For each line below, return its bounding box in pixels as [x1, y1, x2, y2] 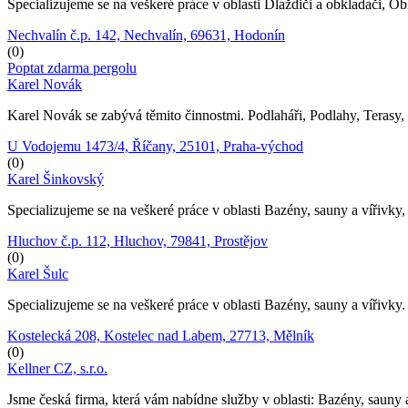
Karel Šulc [7, 265, 68, 281]
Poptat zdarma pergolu [7, 59, 137, 76]
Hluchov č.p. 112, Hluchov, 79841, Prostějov [7, 232, 268, 249]
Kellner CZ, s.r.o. [7, 360, 107, 376]
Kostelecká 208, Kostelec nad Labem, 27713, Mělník [7, 327, 314, 343]
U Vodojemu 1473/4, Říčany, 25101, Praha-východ [7, 138, 303, 154]
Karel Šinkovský [7, 170, 104, 187]
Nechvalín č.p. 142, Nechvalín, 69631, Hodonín [7, 26, 285, 43]
